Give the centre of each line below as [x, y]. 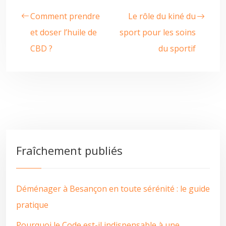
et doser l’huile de [64, 32]
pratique [32, 205]
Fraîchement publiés [69, 150]
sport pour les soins [158, 32]
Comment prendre [65, 16]
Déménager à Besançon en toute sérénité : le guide [113, 189]
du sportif [177, 48]
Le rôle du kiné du [162, 16]
